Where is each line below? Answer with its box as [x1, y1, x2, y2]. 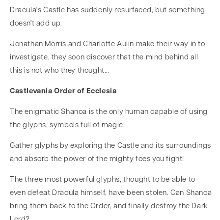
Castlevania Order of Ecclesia [10, 88, 117, 95]
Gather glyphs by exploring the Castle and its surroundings [10, 142, 211, 150]
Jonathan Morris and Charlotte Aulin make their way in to [10, 41, 205, 48]
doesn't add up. [10, 20, 64, 27]
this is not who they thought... [10, 67, 110, 75]
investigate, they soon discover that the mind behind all [10, 54, 198, 61]
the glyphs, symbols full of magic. [10, 122, 125, 129]
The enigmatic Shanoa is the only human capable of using [10, 109, 208, 116]
